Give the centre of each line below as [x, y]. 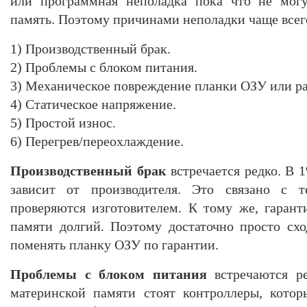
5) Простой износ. [63, 122]
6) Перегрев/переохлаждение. [97, 141]
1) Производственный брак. [90, 48]
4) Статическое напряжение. [93, 104]
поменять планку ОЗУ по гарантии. [114, 244]
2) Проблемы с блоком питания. [104, 67]
